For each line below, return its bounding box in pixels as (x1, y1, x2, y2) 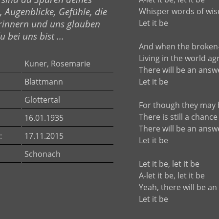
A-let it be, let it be (139, 170, 205, 181)
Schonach (24, 149, 61, 159)
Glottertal (24, 94, 60, 105)
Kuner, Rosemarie (24, 58, 90, 69)
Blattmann (24, 76, 63, 87)
